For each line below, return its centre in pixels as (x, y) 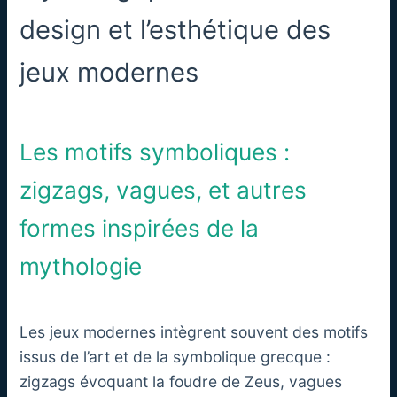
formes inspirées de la (140, 228)
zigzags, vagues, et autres (163, 190)
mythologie (81, 266)
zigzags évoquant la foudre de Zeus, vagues (181, 382)
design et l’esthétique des (175, 29)
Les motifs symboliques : (155, 152)
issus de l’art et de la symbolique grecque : (175, 357)
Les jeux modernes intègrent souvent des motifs (194, 332)
